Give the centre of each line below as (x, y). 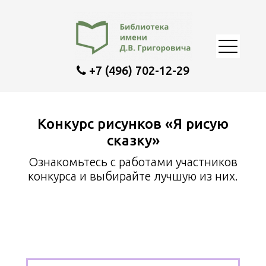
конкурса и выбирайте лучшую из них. (133, 176)
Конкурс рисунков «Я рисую (133, 124)
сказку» (133, 140)
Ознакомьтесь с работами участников (133, 162)
